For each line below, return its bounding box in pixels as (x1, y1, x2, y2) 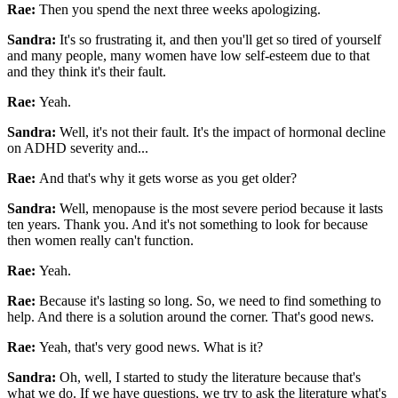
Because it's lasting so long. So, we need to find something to (39, 292, 381, 308)
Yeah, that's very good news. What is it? (39, 338, 263, 354)
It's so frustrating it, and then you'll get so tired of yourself (60, 31, 381, 47)
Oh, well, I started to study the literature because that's (60, 369, 361, 385)
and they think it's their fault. (7, 63, 166, 79)
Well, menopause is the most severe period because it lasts (60, 200, 383, 216)
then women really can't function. (7, 232, 194, 248)
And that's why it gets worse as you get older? (39, 170, 297, 186)
